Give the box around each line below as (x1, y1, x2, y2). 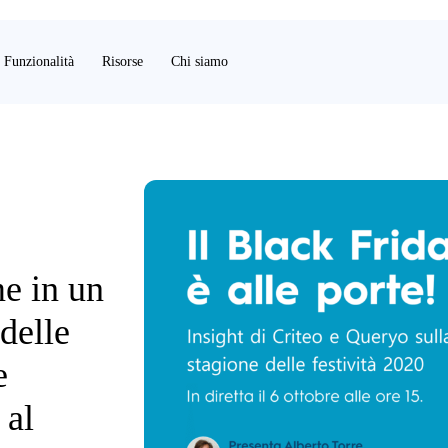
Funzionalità (4, 54, 74, 69)
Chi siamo (171, 54, 228, 69)
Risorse (102, 54, 143, 69)
